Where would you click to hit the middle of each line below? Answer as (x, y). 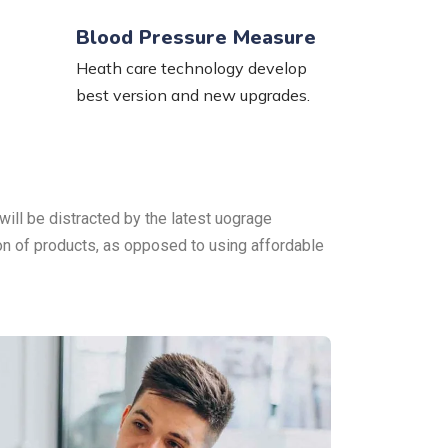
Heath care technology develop (191, 68)
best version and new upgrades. (192, 95)
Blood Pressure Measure (195, 37)
